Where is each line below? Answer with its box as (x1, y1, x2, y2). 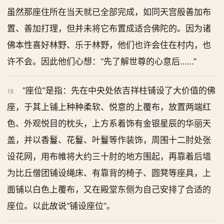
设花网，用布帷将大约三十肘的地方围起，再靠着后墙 (7, 151, 211, 161)
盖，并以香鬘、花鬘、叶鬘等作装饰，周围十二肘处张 (7, 135, 211, 145)
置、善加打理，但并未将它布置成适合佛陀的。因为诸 (7, 23, 211, 33)
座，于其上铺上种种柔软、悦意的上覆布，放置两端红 (7, 102, 211, 112)
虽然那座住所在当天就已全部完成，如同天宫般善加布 (7, 7, 211, 17)
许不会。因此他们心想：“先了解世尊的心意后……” (7, 56, 196, 66)
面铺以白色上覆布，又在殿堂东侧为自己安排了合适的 (7, 184, 211, 194)
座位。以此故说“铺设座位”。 (7, 201, 115, 211)
